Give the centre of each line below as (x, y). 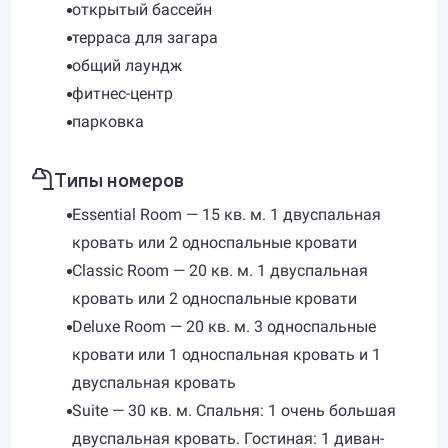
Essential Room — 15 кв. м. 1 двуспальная (226, 214)
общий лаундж (127, 65)
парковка (108, 121)
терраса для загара (145, 37)
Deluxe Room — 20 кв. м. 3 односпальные (224, 326)
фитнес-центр (122, 93)
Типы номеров (119, 178)
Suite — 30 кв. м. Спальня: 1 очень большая (234, 410)
